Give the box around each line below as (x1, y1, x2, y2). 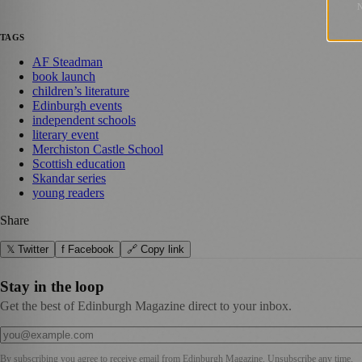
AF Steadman (32, 55, 103, 69)
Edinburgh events (32, 99, 122, 113)
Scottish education (32, 157, 125, 171)
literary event (32, 128, 99, 142)
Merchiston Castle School (32, 142, 163, 157)
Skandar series (32, 171, 106, 186)
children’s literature (32, 84, 129, 99)
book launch (32, 69, 95, 84)
